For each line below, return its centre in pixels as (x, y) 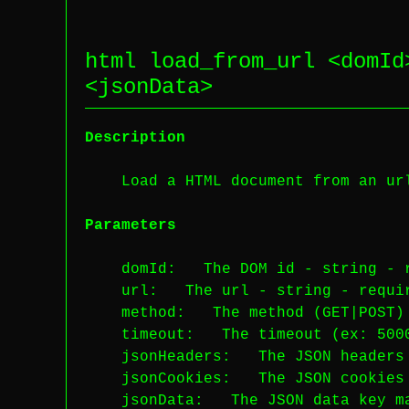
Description (135, 138)
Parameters (131, 225)
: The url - (213, 291)
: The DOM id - (245, 269)
